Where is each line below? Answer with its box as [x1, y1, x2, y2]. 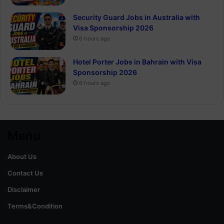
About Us [7, 152, 36, 160]
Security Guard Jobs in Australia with [73, 12, 200, 21]
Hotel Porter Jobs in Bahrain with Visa [73, 57, 201, 66]
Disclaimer [7, 185, 40, 193]
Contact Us [7, 168, 43, 177]
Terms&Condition [7, 201, 62, 210]
